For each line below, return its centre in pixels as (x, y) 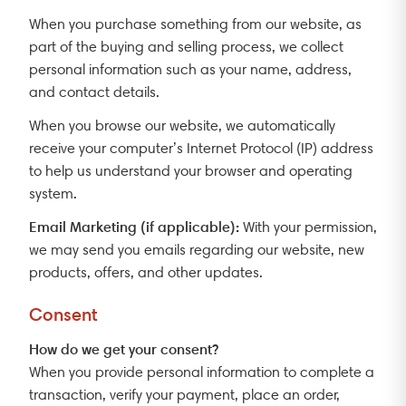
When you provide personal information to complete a (202, 372)
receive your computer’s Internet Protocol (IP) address (201, 148)
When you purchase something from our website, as (195, 24)
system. (53, 193)
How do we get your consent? (124, 348)
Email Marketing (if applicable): (134, 226)
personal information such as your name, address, (190, 69)
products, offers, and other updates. (146, 272)
